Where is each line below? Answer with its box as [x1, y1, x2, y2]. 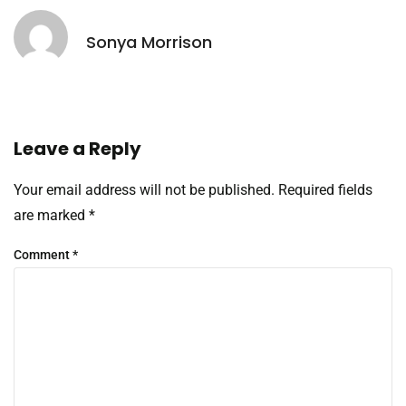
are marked [14, 207, 89, 225]
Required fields [278, 181, 372, 199]
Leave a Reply [14, 136, 141, 162]
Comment [14, 246, 72, 262]
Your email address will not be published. [14, 181, 275, 199]
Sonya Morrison [86, 30, 212, 53]
